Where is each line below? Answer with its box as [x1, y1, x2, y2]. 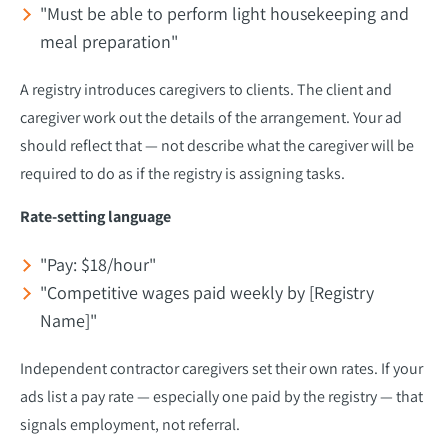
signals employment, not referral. [20, 413, 240, 435]
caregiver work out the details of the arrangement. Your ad [20, 106, 402, 128]
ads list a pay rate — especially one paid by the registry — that [20, 385, 423, 407]
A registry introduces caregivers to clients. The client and [20, 78, 392, 100]
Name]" [40, 308, 97, 332]
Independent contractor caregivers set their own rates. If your [20, 357, 423, 379]
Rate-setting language [20, 205, 171, 227]
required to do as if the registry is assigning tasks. [20, 162, 345, 184]
